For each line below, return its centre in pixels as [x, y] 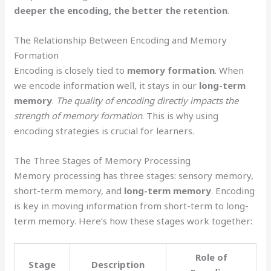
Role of [211, 257]
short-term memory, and [69, 190]
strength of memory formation [78, 115]
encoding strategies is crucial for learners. [104, 130]
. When [230, 70]
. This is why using [181, 115]
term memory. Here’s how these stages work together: [133, 220]
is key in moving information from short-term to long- [132, 205]
